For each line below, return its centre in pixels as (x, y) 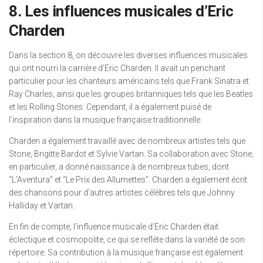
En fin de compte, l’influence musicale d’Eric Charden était (114, 227)
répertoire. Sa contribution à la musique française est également (126, 252)
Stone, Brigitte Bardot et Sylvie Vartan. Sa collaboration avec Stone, (131, 154)
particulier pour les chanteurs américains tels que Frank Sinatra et (129, 81)
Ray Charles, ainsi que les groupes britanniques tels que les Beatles (131, 94)
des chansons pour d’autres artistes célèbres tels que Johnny (122, 193)
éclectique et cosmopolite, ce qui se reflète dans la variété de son (127, 240)
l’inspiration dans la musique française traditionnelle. (105, 120)
